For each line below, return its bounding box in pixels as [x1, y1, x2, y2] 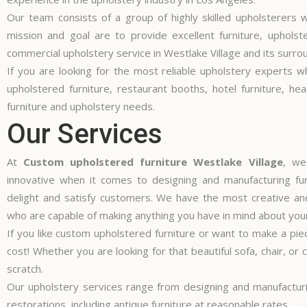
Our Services [7, 118, 162, 150]
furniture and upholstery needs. [7, 99, 155, 113]
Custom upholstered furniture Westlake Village [23, 155, 283, 169]
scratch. [7, 262, 43, 275]
